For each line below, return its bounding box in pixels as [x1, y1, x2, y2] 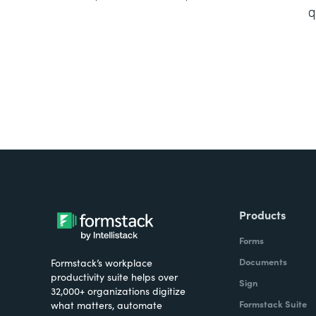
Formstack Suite [238, 297, 307, 310]
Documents [238, 255, 287, 268]
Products [238, 207, 286, 222]
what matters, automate [51, 298, 162, 312]
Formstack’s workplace [51, 255, 152, 269]
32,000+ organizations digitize [51, 284, 186, 298]
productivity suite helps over [51, 269, 178, 284]
